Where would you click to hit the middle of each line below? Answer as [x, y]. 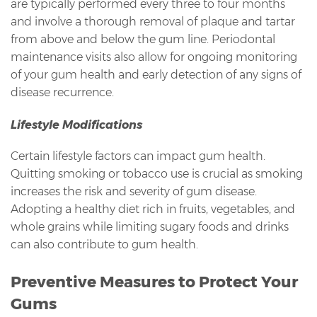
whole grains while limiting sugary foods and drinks [150, 226]
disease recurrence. [62, 93]
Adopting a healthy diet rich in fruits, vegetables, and [153, 209]
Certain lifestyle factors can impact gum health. [138, 156]
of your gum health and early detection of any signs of [156, 75]
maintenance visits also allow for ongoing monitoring [154, 57]
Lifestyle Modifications [76, 125]
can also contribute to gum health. [104, 244]
